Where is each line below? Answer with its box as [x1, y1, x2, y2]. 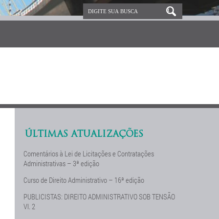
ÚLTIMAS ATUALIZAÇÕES [25, 130, 144, 139]
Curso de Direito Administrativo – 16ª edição [23, 175, 145, 185]
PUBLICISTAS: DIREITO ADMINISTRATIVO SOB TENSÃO [23, 192, 175, 201]
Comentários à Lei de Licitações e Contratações [23, 149, 154, 158]
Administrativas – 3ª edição [23, 158, 100, 168]
